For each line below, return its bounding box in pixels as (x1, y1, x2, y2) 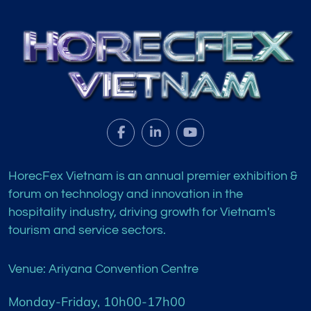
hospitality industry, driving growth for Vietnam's (8, 205, 276, 219)
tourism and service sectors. (8, 223, 166, 237)
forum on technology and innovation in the (8, 187, 243, 201)
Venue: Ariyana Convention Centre (8, 262, 199, 276)
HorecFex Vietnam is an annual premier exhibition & (8, 169, 297, 183)
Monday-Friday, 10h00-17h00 (8, 293, 185, 310)
